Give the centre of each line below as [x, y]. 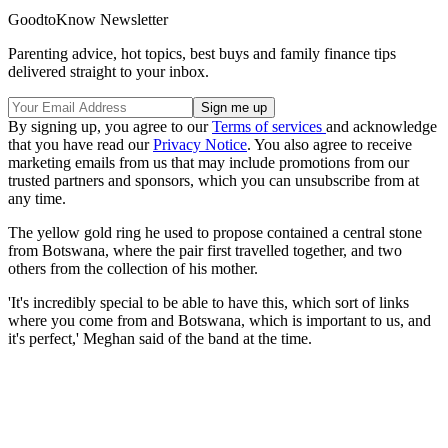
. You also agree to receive [329, 145]
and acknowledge [381, 127]
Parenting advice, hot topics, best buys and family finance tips [202, 54]
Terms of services [269, 127]
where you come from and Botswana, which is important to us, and [219, 321]
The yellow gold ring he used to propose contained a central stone [215, 233]
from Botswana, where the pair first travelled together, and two [205, 251]
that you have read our [80, 145]
